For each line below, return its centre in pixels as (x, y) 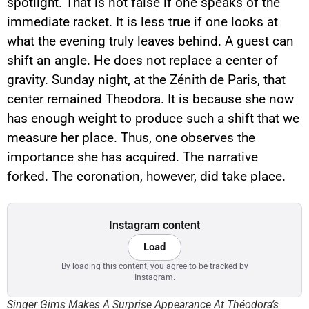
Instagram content (154, 226)
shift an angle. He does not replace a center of (142, 61)
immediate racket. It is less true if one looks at (142, 22)
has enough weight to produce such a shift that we (153, 119)
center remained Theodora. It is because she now (150, 99)
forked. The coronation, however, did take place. (146, 177)
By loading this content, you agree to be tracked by (154, 266)
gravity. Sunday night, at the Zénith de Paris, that (146, 80)
